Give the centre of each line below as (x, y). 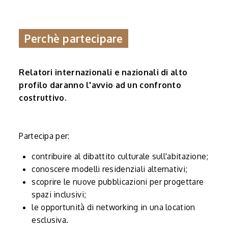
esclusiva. (50, 220)
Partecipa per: (44, 136)
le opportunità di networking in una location (113, 207)
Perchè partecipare (74, 38)
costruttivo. (43, 97)
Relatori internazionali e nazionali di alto (103, 72)
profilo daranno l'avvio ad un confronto (100, 85)
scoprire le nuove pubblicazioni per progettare (118, 181)
